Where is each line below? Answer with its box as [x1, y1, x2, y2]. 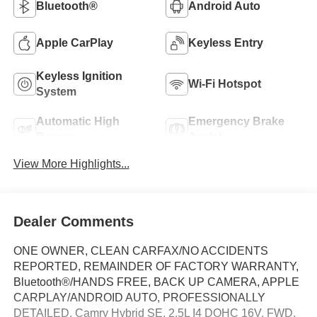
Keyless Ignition [35, 70, 122, 83]
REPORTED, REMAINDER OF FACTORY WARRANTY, [13, 260, 299, 273]
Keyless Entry [188, 37, 263, 50]
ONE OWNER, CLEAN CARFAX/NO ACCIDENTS [13, 245, 268, 258]
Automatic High [35, 115, 120, 128]
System [35, 86, 76, 98]
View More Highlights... [13, 157, 129, 170]
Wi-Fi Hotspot [188, 78, 261, 91]
